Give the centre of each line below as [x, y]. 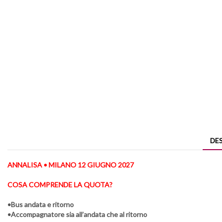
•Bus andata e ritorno [41, 204]
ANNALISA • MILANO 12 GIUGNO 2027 [71, 165]
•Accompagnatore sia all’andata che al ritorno [77, 214]
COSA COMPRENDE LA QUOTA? [60, 184]
